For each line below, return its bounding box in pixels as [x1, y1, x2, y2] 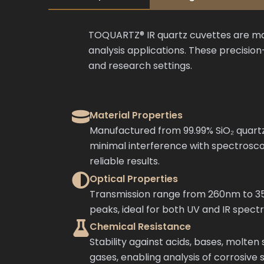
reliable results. [90, 154, 160, 168]
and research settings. [88, 59, 192, 72]
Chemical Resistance [90, 220, 191, 233]
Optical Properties [90, 171, 178, 186]
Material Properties [90, 108, 183, 122]
